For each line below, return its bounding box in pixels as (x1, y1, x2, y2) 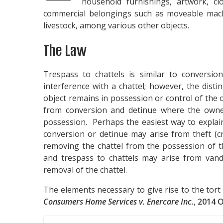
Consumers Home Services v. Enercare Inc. (43, 196, 194, 207)
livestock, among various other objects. (43, 19, 189, 31)
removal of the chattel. (43, 164, 127, 175)
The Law (43, 39, 87, 61)
